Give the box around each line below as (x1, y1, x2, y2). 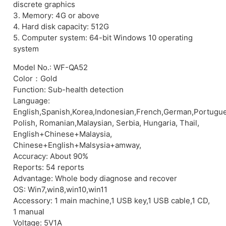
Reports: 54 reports (13, 162, 84, 172)
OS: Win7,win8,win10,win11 (13, 184, 107, 194)
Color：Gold (13, 73, 57, 83)
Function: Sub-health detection (13, 84, 124, 94)
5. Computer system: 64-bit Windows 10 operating (13, 33, 193, 43)
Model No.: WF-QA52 (13, 62, 88, 72)
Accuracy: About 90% (13, 151, 88, 161)
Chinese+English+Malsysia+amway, (13, 140, 141, 150)
